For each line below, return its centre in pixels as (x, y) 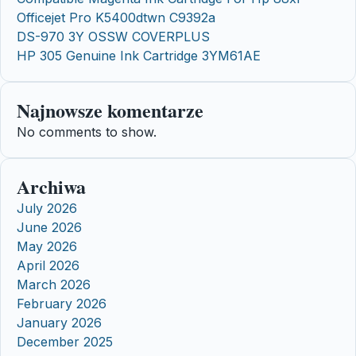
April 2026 (48, 266)
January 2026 (59, 323)
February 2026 (62, 304)
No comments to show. (87, 132)
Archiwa (51, 187)
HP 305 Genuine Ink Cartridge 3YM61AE (139, 56)
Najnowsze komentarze (110, 110)
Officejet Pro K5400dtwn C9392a (116, 18)
